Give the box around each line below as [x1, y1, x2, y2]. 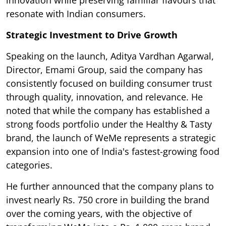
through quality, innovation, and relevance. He [6, 91, 203, 103]
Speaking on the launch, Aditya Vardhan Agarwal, [6, 50, 214, 63]
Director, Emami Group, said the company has [6, 64, 203, 76]
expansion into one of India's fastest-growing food [6, 145, 219, 158]
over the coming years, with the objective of [6, 207, 192, 220]
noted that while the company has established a [6, 104, 210, 117]
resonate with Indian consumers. [6, 8, 146, 20]
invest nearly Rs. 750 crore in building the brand [6, 194, 209, 206]
